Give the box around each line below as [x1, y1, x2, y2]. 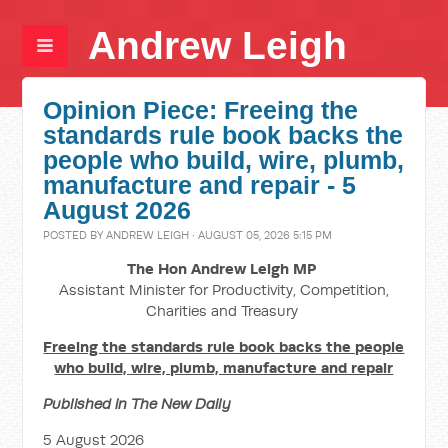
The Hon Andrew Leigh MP [127, 259, 321, 278]
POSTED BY [43, 228, 107, 242]
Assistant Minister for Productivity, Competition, [58, 280, 389, 299]
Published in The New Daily [43, 394, 232, 413]
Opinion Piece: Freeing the [43, 97, 359, 124]
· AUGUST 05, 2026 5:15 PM [189, 228, 333, 242]
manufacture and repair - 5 [43, 172, 357, 199]
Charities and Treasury [145, 301, 302, 320]
